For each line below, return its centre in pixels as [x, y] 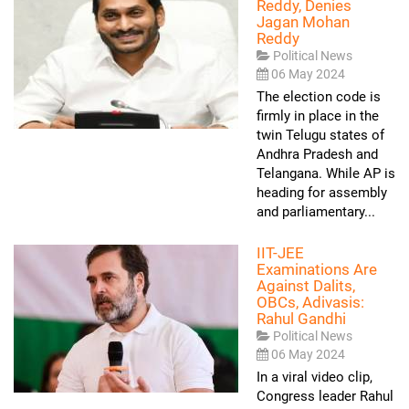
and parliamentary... [316, 212]
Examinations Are [317, 269]
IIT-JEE [280, 253]
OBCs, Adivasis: [310, 302]
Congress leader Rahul [325, 396]
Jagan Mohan [303, 22]
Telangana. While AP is [326, 173]
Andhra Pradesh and [317, 154]
